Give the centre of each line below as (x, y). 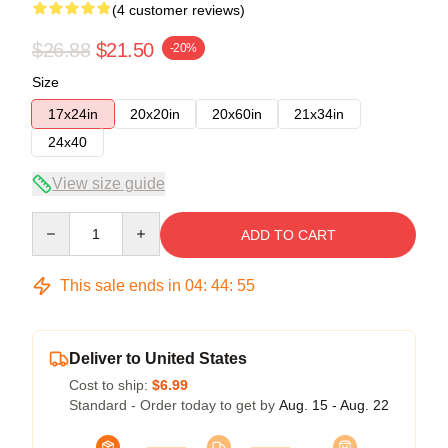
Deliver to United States (158, 358)
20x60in (237, 113)
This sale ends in (120, 285)
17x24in (73, 113)
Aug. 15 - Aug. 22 (334, 404)
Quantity (57, 220)
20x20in (155, 113)
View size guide (108, 183)
